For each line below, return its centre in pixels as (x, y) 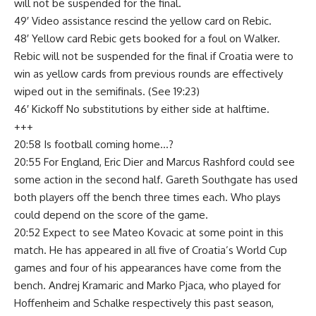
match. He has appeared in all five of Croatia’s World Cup (151, 250)
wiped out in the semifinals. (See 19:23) (107, 91)
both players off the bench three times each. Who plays (147, 197)
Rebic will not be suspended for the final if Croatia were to (154, 56)
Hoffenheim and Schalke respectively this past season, (144, 303)
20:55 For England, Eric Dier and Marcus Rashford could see (154, 162)
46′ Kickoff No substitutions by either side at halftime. (142, 109)
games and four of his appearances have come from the (148, 267)
